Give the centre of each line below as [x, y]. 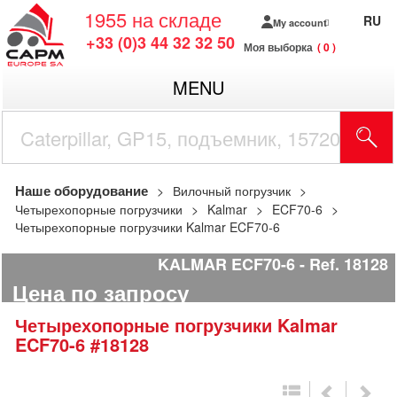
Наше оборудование [82, 191]
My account [300, 22]
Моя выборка [278, 47]
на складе [177, 19]
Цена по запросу [101, 293]
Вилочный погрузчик [232, 191]
